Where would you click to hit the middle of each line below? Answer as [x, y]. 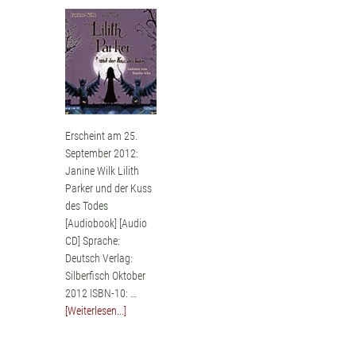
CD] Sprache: [93, 241]
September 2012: [102, 154]
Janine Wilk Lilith [103, 171]
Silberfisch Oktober [106, 276]
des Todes [87, 206]
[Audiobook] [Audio [106, 224]
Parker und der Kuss [109, 189]
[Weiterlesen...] [96, 311]
